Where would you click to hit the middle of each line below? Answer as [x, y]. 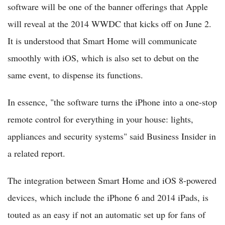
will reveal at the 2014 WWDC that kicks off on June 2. [109, 24]
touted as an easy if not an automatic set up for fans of [106, 215]
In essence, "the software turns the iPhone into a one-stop [112, 102]
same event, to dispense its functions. [75, 75]
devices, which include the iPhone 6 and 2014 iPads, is [108, 198]
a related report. [36, 153]
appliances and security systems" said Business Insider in [112, 136]
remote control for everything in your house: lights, [100, 119]
